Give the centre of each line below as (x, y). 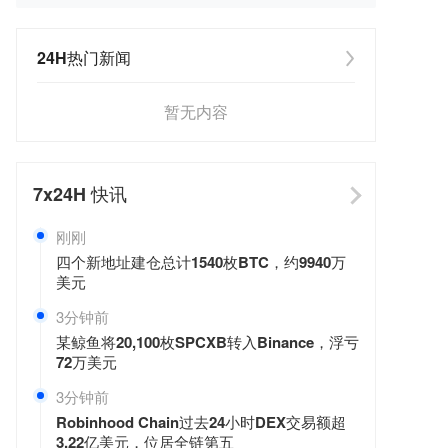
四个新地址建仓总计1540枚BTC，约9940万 (201, 262)
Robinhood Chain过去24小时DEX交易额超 (201, 422)
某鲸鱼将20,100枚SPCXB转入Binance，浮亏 (207, 342)
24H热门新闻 (84, 57)
